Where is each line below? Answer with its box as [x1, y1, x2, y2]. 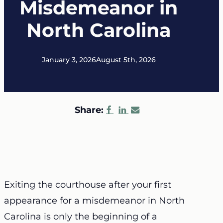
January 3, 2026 [41, 55, 96, 64]
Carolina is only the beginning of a [4, 211, 157, 222]
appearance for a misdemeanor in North [4, 195, 185, 206]
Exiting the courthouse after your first [4, 179, 171, 190]
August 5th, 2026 [96, 55, 156, 64]
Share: [75, 105, 107, 115]
